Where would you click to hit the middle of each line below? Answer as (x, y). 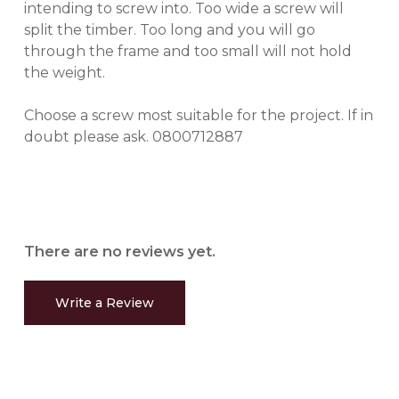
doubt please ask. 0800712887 (133, 136)
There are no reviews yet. (119, 251)
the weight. (64, 72)
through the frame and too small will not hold (187, 51)
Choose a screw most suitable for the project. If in (198, 115)
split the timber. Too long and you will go (169, 29)
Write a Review (104, 302)
